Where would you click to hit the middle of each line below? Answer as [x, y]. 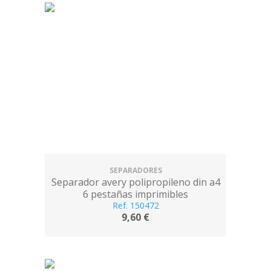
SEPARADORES [135, 170]
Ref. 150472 [135, 205]
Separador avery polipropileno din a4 [135, 182]
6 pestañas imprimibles [135, 194]
